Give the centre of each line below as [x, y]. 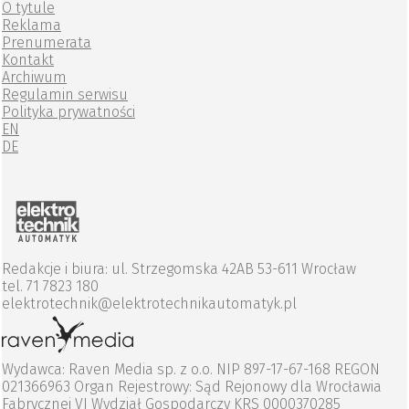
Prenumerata [47, 43]
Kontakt [28, 60]
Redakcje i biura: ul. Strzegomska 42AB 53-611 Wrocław [179, 269]
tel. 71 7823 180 [50, 287]
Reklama [31, 26]
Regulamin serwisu [65, 95]
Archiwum [34, 78]
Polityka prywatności [68, 112]
